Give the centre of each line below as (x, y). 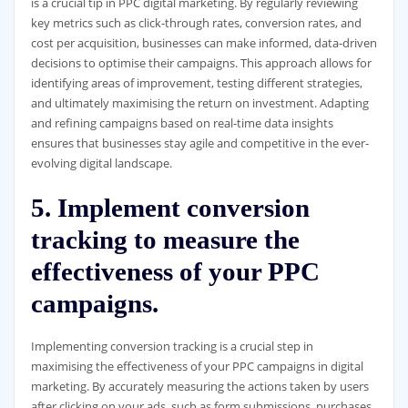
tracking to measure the (165, 239)
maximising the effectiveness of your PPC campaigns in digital (197, 366)
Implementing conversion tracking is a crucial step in (172, 346)
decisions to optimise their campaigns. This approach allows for (201, 63)
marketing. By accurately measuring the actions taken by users (199, 386)
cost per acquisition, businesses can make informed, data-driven (204, 43)
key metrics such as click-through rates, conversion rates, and (196, 23)
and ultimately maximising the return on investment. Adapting (199, 103)
